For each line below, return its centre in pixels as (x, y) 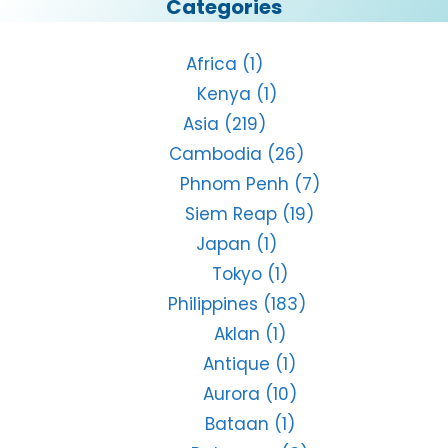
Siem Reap (231, 213)
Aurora (231, 393)
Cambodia (216, 153)
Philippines (212, 303)
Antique (236, 363)
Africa (211, 63)
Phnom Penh (234, 183)
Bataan (236, 423)
